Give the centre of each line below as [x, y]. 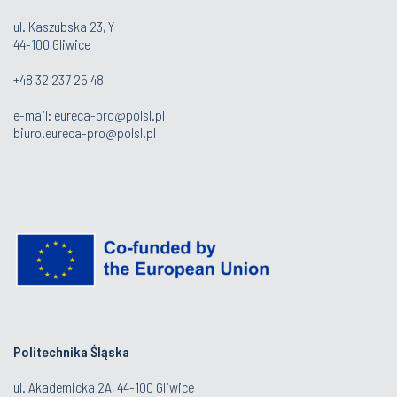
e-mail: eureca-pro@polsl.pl [89, 115]
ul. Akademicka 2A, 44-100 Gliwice [104, 387]
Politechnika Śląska [71, 351]
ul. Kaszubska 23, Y [64, 26]
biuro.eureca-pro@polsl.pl [85, 132]
